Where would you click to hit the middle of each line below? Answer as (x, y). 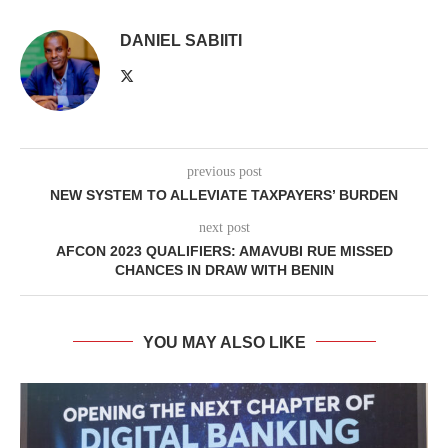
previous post (224, 171)
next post (224, 227)
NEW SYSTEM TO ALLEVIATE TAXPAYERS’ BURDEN (224, 194)
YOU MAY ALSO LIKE (224, 342)
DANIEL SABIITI (181, 40)
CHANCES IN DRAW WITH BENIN (224, 269)
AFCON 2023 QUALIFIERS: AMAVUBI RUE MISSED (224, 250)
